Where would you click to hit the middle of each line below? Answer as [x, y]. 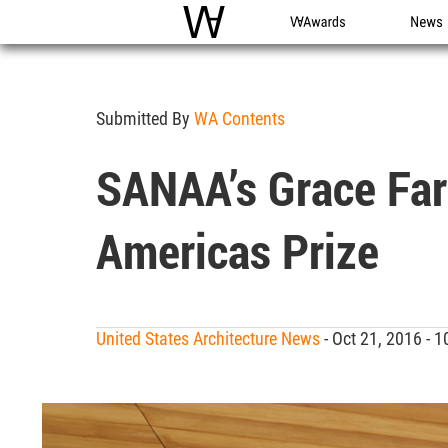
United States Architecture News [208, 338]
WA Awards [326, 43]
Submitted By [145, 118]
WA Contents [239, 118]
